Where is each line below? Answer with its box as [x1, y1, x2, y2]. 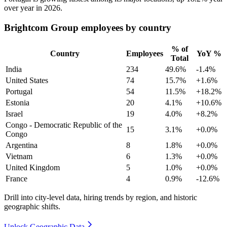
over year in [4, 4, 44, 13]
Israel [6, 109, 23, 118]
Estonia [6, 98, 29, 107]
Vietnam [6, 152, 32, 161]
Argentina [6, 140, 37, 149]
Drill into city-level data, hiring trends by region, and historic [4, 193, 197, 202]
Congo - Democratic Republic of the [6, 120, 122, 129]
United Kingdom [6, 163, 60, 172]
